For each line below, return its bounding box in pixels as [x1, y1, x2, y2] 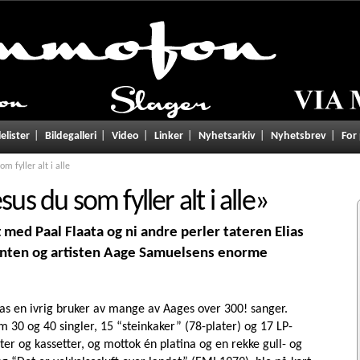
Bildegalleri [45, 130, 96, 142]
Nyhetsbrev [271, 130, 326, 142]
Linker [154, 130, 183, 142]
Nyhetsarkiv [198, 130, 256, 142]
